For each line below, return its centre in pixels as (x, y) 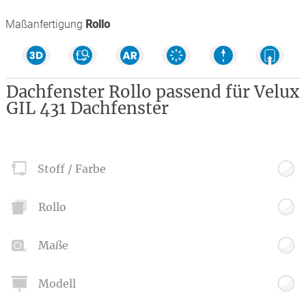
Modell (57, 284)
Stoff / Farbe (72, 169)
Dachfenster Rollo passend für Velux (152, 92)
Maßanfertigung (44, 24)
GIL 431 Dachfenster (87, 108)
